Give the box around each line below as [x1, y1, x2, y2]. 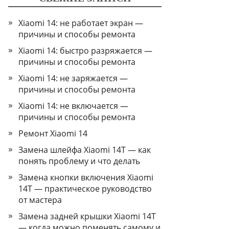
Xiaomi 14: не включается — [18, 100, 128, 111]
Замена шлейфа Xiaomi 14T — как [18, 144, 151, 155]
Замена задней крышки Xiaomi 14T [18, 211, 156, 222]
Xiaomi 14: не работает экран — [18, 17, 143, 29]
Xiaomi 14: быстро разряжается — [18, 45, 152, 56]
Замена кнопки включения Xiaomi [18, 172, 153, 183]
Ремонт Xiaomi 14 [18, 128, 87, 139]
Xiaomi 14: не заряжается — [18, 73, 128, 84]
